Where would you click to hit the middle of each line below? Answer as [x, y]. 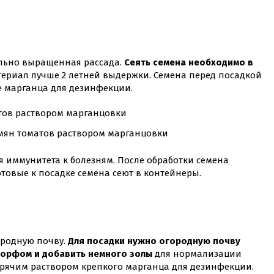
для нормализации [197, 254]
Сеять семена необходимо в [189, 63]
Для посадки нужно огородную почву [154, 241]
